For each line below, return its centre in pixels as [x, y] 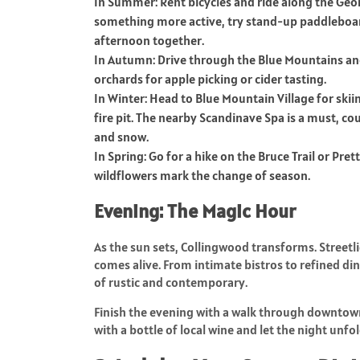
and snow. [121, 136]
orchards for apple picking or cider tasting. [210, 78]
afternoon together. [149, 40]
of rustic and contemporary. [171, 282]
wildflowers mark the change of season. [202, 175]
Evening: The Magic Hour [195, 211]
